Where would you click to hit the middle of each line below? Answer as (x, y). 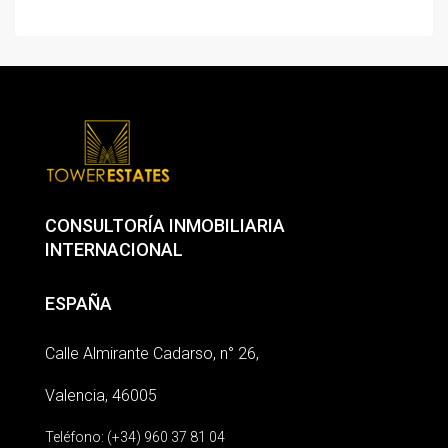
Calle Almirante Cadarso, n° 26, (152, 353)
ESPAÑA (78, 303)
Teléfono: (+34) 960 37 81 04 (135, 437)
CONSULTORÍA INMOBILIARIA (165, 225)
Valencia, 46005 (101, 395)
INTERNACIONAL (114, 249)
